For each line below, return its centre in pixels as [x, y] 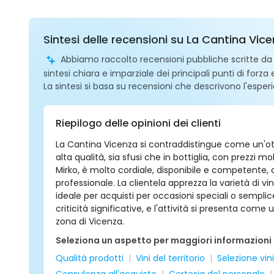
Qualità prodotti [90, 258]
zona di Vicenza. [90, 221]
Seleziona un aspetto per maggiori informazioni [164, 240]
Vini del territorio [170, 258]
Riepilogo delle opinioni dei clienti [138, 123]
